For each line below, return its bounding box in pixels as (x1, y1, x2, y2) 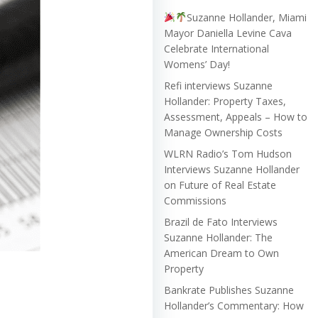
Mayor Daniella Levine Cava (164, 26, 292, 40)
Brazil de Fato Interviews (164, 214, 278, 229)
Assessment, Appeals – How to (164, 109, 307, 124)
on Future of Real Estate (164, 177, 276, 192)
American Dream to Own (164, 246, 279, 260)
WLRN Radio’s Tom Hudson (164, 146, 292, 160)
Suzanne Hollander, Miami (186, 10, 307, 24)
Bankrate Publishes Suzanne (164, 283, 294, 297)
